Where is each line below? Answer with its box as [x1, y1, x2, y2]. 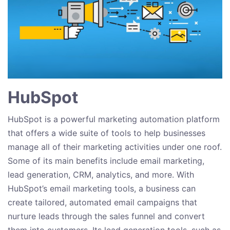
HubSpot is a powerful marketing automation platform [8, 114, 220, 125]
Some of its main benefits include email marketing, [8, 156, 204, 166]
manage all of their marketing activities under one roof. [8, 142, 222, 152]
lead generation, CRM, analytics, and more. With [8, 169, 194, 180]
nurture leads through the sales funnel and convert [8, 211, 205, 222]
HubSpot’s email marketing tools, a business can [8, 183, 196, 194]
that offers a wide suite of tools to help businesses [8, 128, 205, 139]
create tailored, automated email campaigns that [8, 197, 197, 208]
